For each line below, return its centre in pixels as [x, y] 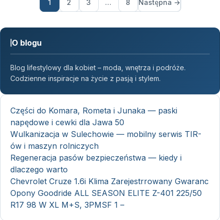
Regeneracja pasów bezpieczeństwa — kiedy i [96, 158]
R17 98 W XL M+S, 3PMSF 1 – [67, 205]
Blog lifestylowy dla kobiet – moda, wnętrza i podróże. [98, 68]
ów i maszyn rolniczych [55, 146]
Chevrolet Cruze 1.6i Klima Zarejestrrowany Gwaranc [110, 181]
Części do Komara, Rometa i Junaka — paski [94, 111]
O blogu [27, 43]
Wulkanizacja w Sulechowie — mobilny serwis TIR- [106, 134]
